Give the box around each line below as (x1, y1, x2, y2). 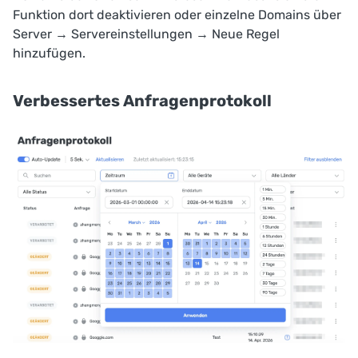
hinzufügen (13, 45, 82, 61)
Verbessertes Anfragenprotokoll (13, 90, 272, 110)
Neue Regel (212, 26, 280, 42)
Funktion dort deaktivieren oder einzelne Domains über (13, 6, 341, 22)
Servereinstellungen (71, 26, 193, 42)
